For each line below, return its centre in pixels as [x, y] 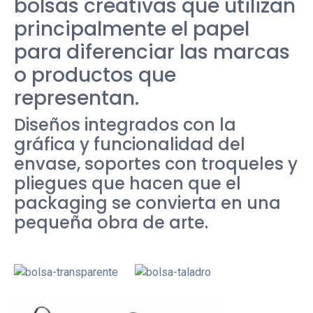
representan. [77, 98]
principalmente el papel [132, 29]
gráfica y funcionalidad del [130, 144]
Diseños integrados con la [125, 125]
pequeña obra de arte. [111, 223]
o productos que [95, 75]
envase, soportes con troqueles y [156, 164]
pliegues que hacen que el [128, 183]
